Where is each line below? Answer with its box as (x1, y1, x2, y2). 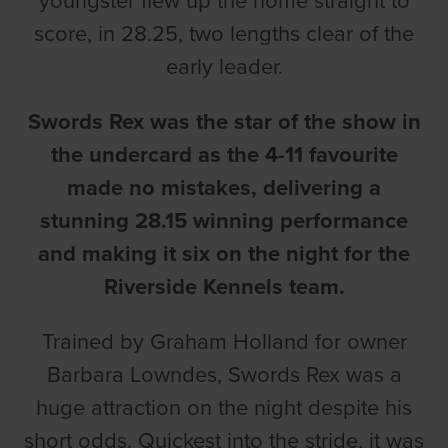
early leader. (165, 53, 283, 80)
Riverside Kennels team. (103, 273, 345, 300)
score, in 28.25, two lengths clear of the (34, 20, 414, 47)
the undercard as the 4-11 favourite (50, 141, 398, 168)
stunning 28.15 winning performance (40, 207, 408, 234)
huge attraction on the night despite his (36, 394, 412, 421)
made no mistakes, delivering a (67, 174, 381, 201)
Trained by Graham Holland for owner (41, 328, 407, 355)
